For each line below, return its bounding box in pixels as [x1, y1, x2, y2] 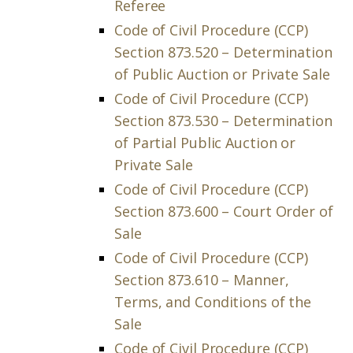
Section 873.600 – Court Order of [114, 202, 333, 221]
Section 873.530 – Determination [114, 111, 333, 130]
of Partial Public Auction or [114, 133, 296, 152]
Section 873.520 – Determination [114, 43, 333, 61]
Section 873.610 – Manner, [114, 270, 289, 289]
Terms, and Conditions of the [114, 292, 312, 311]
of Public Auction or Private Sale [114, 65, 330, 84]
